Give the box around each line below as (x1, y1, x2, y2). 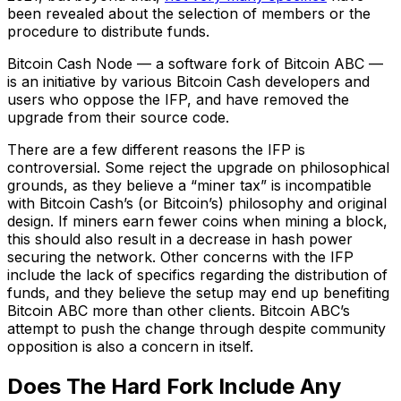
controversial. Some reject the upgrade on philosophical (7, 158, 389, 176)
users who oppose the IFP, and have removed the (7, 90, 349, 108)
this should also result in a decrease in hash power (7, 229, 353, 248)
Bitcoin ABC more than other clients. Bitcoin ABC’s (7, 301, 350, 320)
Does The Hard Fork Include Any (7, 372, 341, 399)
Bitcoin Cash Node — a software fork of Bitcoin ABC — (7, 54, 383, 73)
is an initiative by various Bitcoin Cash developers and (7, 72, 370, 90)
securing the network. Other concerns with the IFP (7, 247, 354, 266)
